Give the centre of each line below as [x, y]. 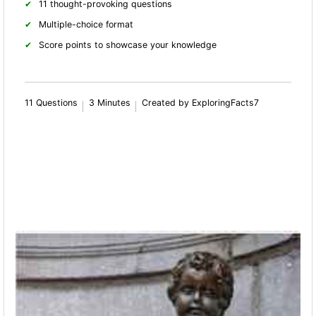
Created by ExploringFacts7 [201, 102]
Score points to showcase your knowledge [128, 44]
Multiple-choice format [86, 24]
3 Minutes [110, 102]
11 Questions [51, 102]
